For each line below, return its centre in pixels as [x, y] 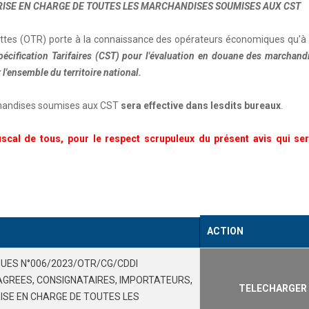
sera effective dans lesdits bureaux [201, 106]
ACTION [225, 231]
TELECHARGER [272, 288]
